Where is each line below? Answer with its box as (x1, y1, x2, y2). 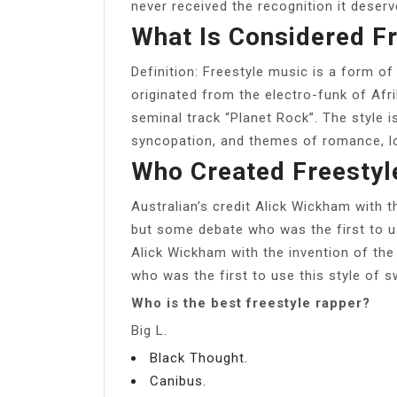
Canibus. (150, 372, 206, 389)
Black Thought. (150, 349, 248, 366)
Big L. (131, 322, 167, 339)
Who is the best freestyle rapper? (131, 294, 370, 311)
